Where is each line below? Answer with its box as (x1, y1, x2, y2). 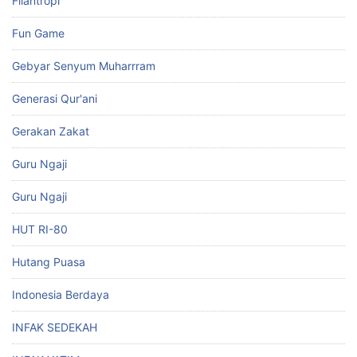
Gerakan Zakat (12, 124, 89, 138)
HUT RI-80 (12, 222, 68, 236)
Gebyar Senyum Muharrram (12, 58, 155, 73)
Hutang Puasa (12, 254, 85, 269)
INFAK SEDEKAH (12, 320, 97, 334)
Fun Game (12, 25, 65, 40)
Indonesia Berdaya (12, 287, 109, 301)
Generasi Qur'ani (12, 91, 97, 105)
